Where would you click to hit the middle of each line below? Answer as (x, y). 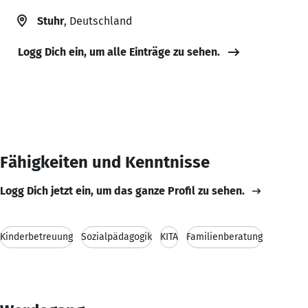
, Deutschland (98, 21)
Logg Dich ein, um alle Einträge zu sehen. (119, 52)
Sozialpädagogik (117, 236)
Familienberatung (224, 236)
